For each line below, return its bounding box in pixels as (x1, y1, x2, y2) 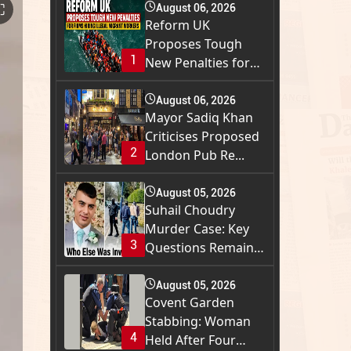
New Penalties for (145, 54, 251, 72)
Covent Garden (145, 294, 235, 312)
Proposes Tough (145, 35, 243, 53)
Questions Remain (145, 239, 255, 257)
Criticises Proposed (145, 128, 260, 146)
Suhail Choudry (145, 201, 236, 219)
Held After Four (145, 331, 237, 349)
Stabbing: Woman (145, 313, 251, 331)
